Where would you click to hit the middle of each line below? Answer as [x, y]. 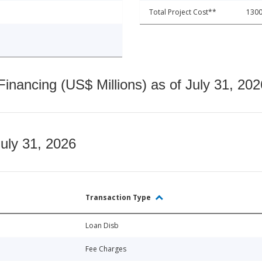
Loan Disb [102, 225]
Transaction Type [119, 197]
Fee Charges [106, 249]
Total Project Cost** [183, 12]
